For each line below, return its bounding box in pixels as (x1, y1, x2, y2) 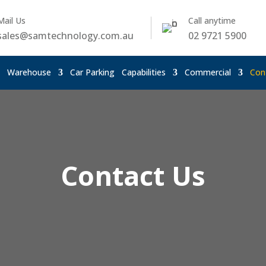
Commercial (185, 66, 231, 78)
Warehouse (7, 66, 51, 78)
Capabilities (122, 66, 166, 78)
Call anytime (188, 15, 236, 26)
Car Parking (70, 66, 115, 78)
